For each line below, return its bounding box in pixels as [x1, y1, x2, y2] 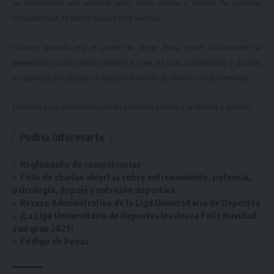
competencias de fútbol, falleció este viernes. [12, 14, 161, 23]
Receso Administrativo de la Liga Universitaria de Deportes [20, 197, 261, 209]
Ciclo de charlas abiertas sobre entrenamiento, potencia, [20, 171, 251, 183]
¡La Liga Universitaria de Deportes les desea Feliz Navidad [20, 210, 257, 221]
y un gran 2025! [12, 223, 73, 234]
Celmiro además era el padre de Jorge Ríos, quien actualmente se [12, 43, 262, 52]
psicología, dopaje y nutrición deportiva [12, 184, 175, 196]
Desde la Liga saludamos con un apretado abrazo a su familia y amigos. [12, 103, 254, 112]
